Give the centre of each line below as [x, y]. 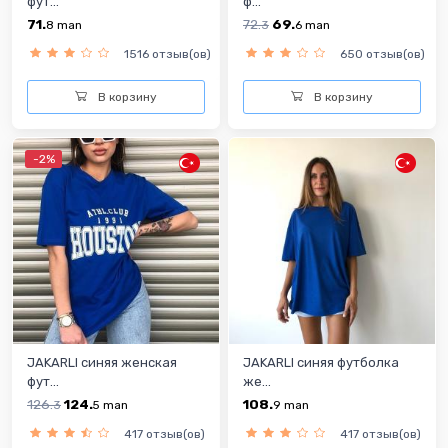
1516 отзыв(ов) [167, 53]
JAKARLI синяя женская [102, 362]
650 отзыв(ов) [382, 53]
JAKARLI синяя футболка [321, 362]
